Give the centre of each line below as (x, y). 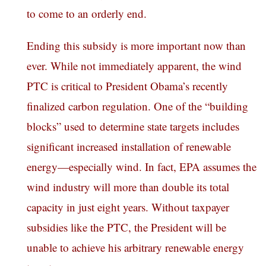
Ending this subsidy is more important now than (136, 46)
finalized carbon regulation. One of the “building (137, 106)
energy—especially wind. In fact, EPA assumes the (142, 167)
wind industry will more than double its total (128, 187)
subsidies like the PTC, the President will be (126, 227)
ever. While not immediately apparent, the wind (134, 66)
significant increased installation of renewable (129, 147)
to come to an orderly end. (87, 14)
